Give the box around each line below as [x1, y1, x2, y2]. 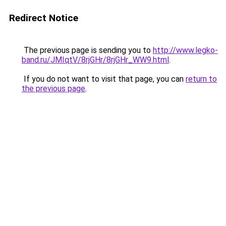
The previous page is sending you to [22, 45, 153, 55]
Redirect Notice [9, 12, 78, 24]
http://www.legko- [153, 45, 218, 55]
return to [186, 74, 217, 84]
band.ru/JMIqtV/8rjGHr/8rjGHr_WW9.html [22, 55, 169, 65]
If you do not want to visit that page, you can [22, 74, 186, 84]
